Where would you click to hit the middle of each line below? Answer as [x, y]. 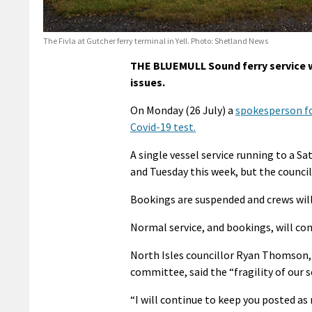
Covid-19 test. [163, 127]
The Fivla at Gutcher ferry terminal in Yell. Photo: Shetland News [156, 41]
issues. [148, 83]
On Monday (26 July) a [183, 110]
